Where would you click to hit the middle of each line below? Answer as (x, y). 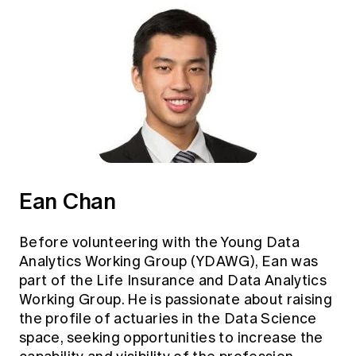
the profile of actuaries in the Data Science (168, 318)
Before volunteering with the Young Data (160, 242)
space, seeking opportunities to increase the (171, 337)
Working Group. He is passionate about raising (176, 299)
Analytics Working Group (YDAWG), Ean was (169, 261)
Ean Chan (68, 201)
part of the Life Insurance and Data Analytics (173, 280)
